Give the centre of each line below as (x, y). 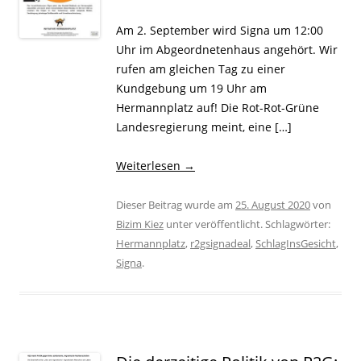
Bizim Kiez (140, 224)
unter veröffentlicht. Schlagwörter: (247, 224)
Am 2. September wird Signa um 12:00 (220, 30)
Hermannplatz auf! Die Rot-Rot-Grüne (218, 107)
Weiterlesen (150, 165)
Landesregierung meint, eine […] (204, 127)
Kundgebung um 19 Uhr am (191, 88)
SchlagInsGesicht (296, 243)
